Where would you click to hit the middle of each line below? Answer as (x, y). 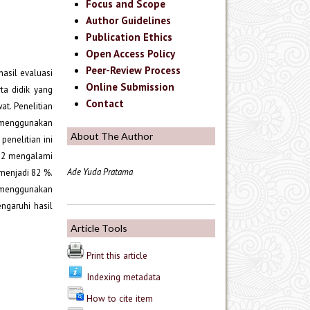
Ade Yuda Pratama (100, 172)
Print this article (117, 256)
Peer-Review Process (134, 71)
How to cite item (120, 299)
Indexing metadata (124, 277)
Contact (105, 104)
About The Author (112, 136)
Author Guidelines (129, 21)
